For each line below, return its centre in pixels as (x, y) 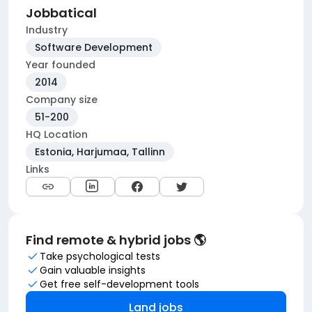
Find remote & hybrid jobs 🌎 (116, 240)
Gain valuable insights (93, 270)
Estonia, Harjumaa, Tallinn (100, 152)
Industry (47, 30)
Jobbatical (61, 13)
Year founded (61, 65)
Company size (62, 100)
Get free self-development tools (119, 284)
